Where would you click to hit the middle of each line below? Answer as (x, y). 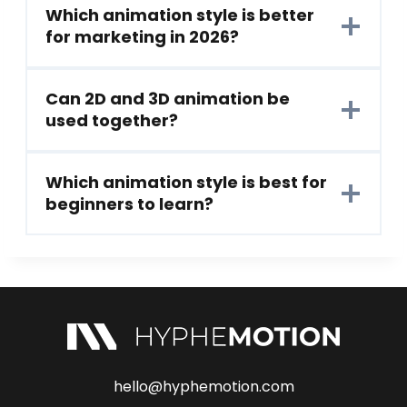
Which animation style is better (180, 15)
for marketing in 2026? (142, 37)
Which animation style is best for (186, 183)
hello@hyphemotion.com (203, 386)
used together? (112, 121)
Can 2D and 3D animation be (168, 99)
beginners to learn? (129, 204)
